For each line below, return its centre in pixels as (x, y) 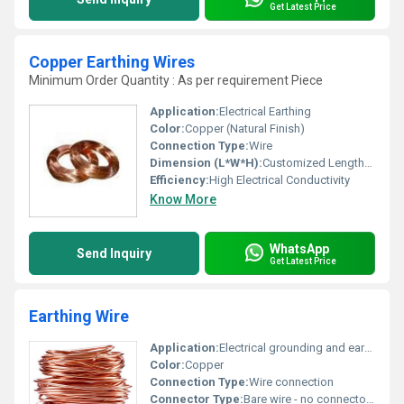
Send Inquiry (114, 253)
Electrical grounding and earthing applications (292, 348)
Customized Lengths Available (313, 163)
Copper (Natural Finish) (245, 129)
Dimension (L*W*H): (206, 163)
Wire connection (291, 382)
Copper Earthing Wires (112, 62)
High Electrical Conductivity (280, 180)
